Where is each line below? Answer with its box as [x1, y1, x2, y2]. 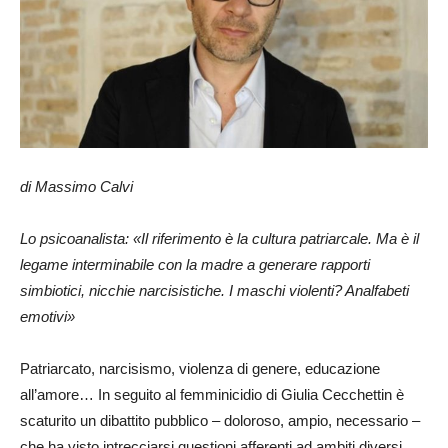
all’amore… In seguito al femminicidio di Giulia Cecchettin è [20, 386, 404, 403]
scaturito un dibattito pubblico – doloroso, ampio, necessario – [20, 412, 420, 429]
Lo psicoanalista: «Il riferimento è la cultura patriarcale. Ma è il [20, 230, 419, 247]
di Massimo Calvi [20, 178, 133, 195]
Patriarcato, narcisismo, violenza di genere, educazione [20, 360, 380, 377]
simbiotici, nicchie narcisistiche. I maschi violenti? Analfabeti [20, 282, 409, 299]
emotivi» [20, 308, 75, 325]
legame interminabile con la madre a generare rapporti [20, 256, 370, 273]
